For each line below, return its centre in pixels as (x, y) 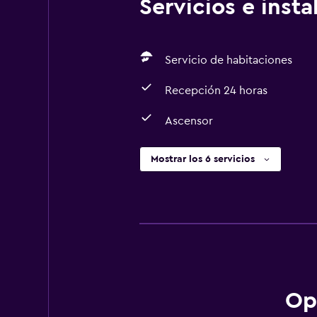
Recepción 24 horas (216, 91)
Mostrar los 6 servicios (202, 159)
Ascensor (189, 121)
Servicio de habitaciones (228, 60)
